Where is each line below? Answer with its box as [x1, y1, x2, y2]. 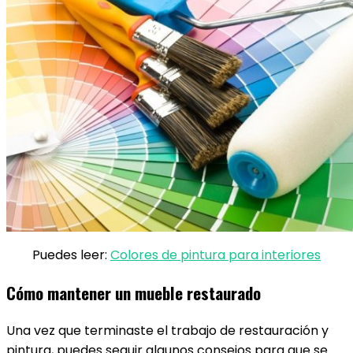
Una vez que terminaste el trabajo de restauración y [6, 321, 329, 340]
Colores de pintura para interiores [110, 246, 321, 264]
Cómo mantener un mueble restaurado [6, 281, 261, 305]
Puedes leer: [32, 246, 110, 264]
